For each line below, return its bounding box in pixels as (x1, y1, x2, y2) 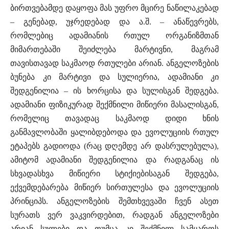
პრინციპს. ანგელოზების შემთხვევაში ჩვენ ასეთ (10, 197, 219, 206)
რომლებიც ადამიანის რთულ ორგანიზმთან (10, 31, 219, 40)
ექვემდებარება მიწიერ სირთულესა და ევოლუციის (10, 183, 219, 192)
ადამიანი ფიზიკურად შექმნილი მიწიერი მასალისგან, (10, 100, 219, 109)
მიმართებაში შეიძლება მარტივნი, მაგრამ (10, 45, 219, 54)
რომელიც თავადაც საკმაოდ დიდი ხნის (10, 114, 219, 123)
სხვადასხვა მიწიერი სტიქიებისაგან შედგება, (10, 169, 219, 178)
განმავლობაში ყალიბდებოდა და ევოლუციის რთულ (10, 128, 219, 137)
